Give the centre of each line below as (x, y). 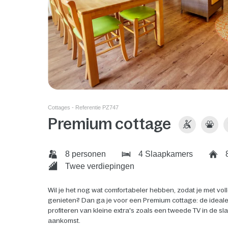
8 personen (85, 154)
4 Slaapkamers (165, 154)
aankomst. (64, 220)
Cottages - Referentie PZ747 (83, 108)
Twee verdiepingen (99, 166)
